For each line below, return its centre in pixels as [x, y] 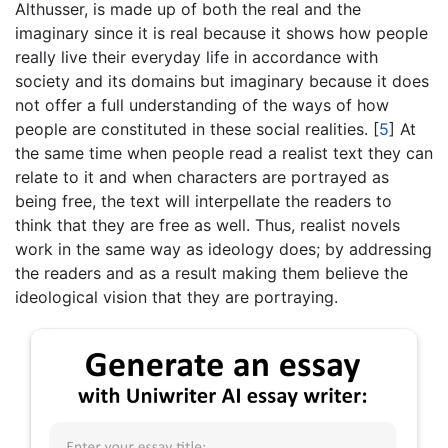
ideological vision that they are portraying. [176, 297]
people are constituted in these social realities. [194, 129]
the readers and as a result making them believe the [211, 273]
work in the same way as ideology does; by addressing [223, 249]
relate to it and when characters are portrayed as [202, 177]
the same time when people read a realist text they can [224, 153]
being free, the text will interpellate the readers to [203, 201]
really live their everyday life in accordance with [196, 57]
